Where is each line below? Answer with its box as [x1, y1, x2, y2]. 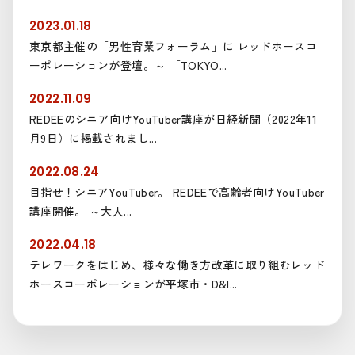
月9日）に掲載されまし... [29, 129, 157, 146]
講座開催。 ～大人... [29, 202, 132, 219]
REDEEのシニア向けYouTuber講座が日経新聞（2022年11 [29, 110, 317, 127]
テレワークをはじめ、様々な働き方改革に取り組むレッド [29, 256, 326, 273]
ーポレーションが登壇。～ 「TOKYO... [29, 56, 227, 73]
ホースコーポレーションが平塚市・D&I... [29, 275, 238, 292]
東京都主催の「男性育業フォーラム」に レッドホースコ [29, 37, 318, 54]
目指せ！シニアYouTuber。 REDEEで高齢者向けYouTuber [29, 183, 325, 200]
